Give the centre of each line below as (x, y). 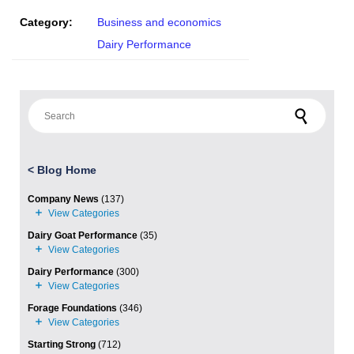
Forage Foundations (72, 309)
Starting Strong (62, 345)
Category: (46, 23)
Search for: (50, 105)
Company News (63, 200)
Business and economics (159, 23)
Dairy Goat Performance (83, 236)
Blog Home (67, 170)
